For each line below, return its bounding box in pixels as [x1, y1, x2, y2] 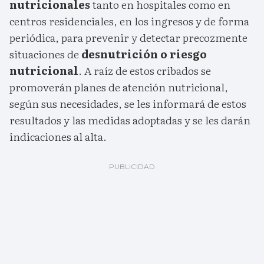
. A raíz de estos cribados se [78, 62, 211, 79]
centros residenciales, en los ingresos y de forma [9, 13, 249, 29]
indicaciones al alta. [9, 128, 107, 145]
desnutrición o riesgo [81, 46, 207, 62]
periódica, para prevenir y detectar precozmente [9, 29, 247, 46]
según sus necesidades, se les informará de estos [9, 95, 246, 112]
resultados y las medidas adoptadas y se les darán [9, 112, 250, 128]
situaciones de [9, 46, 81, 62]
